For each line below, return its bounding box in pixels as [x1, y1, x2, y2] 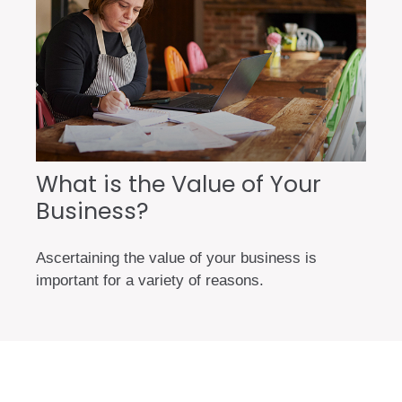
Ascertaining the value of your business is [36, 249, 317, 267]
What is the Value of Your [36, 167, 321, 200]
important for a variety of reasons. [36, 272, 264, 290]
